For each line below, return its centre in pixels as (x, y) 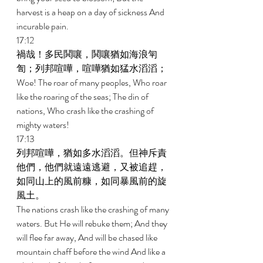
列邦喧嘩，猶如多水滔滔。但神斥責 (92, 153)
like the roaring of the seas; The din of (83, 97)
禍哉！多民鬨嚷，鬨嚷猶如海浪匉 (87, 54)
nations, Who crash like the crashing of (86, 111)
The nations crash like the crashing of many (94, 209)
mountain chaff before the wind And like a (92, 252)
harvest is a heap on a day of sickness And (91, 12)
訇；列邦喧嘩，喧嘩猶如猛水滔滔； (92, 68)
